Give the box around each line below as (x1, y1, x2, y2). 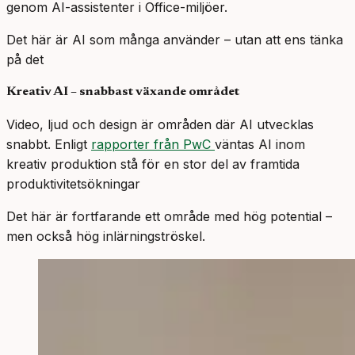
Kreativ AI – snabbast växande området (6, 86, 239, 99)
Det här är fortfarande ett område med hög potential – (6, 208, 332, 225)
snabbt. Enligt (6, 136, 91, 153)
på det (6, 52, 44, 68)
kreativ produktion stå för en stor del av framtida (6, 156, 300, 173)
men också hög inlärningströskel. (6, 228, 205, 245)
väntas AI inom (215, 136, 305, 153)
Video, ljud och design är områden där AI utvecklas (6, 116, 314, 133)
